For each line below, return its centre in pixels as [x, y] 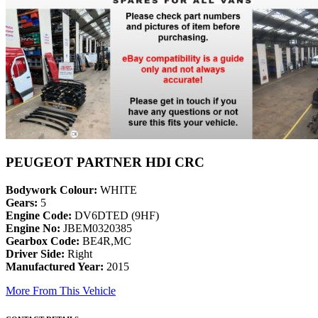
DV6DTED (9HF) [115, 216]
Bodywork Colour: [51, 190]
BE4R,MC [105, 241]
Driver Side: [35, 254]
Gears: [22, 203]
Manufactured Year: [55, 267]
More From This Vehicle [61, 291]
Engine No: [33, 229]
